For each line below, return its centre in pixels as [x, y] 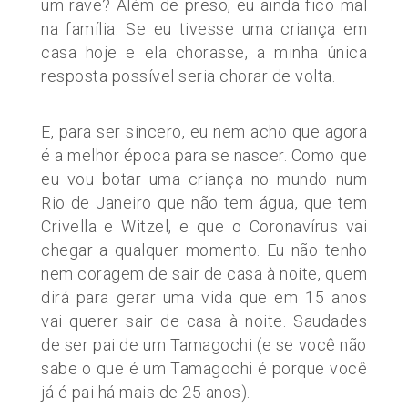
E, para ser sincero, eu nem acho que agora [204, 131]
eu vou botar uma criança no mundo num [204, 178]
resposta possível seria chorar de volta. [188, 76]
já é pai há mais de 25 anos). [146, 392]
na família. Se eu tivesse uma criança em [204, 28]
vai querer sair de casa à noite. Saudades [204, 321]
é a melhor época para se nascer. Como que [204, 155]
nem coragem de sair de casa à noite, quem [204, 273]
